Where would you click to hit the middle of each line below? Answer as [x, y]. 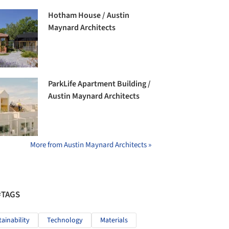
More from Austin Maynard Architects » [91, 145]
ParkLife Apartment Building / [100, 84]
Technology [65, 221]
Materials [114, 221]
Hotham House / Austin [89, 15]
